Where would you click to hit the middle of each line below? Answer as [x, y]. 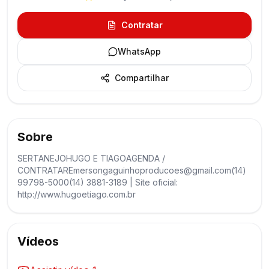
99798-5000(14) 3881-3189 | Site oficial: [98, 182]
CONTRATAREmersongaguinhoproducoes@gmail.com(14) [132, 170]
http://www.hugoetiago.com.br [77, 194]
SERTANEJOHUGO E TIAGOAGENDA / [91, 158]
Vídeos [38, 241]
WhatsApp [139, 51]
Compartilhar [142, 78]
